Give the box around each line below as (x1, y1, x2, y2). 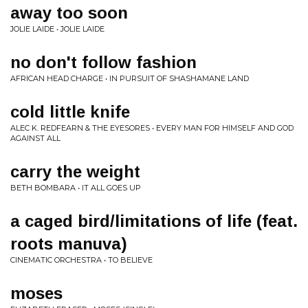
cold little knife (10, 102, 130, 121)
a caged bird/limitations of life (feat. (10, 212, 298, 230)
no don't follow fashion (10, 53, 197, 71)
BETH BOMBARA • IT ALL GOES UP (10, 183, 141, 192)
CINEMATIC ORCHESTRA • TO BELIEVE (10, 255, 153, 265)
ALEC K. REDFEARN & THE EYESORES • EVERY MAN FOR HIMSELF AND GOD (10, 123, 294, 133)
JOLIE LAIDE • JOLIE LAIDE (10, 24, 104, 34)
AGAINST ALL (10, 133, 60, 143)
